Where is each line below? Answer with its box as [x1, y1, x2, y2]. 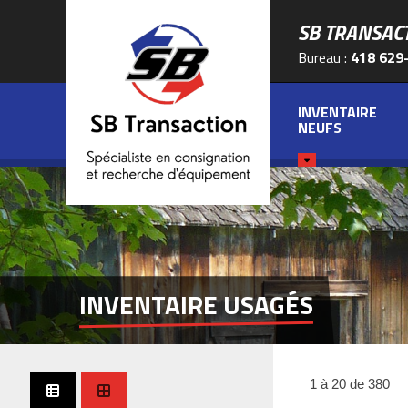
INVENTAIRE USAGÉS [79, 285, 313, 324]
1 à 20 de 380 [310, 376, 390, 392]
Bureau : [298, 46, 347, 68]
